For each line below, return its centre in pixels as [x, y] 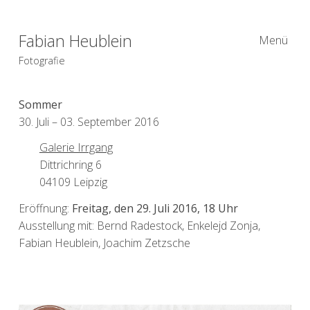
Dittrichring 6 [70, 165]
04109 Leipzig [73, 182]
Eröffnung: [45, 209]
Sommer [40, 104]
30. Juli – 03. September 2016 [89, 121]
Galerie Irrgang [76, 148]
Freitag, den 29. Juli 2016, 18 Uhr [155, 209]
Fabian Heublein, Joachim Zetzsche [104, 243]
